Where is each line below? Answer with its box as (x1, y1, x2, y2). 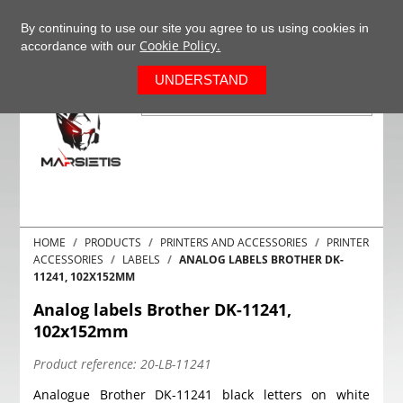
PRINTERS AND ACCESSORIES (160, 235, 309, 250)
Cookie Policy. (139, 37, 221, 54)
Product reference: (33, 355, 138, 372)
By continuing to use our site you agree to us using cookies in (21, 21, 370, 35)
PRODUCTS (85, 235, 142, 250)
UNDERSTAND (155, 72, 249, 87)
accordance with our (21, 39, 140, 53)
